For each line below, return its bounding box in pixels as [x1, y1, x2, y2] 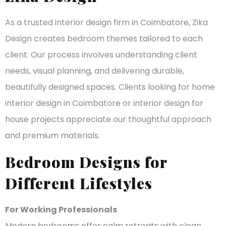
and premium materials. [5, 130, 100, 142]
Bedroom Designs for [5, 151, 167, 172]
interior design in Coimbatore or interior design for [5, 97, 203, 109]
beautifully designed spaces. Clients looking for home [5, 81, 215, 93]
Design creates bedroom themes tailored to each [5, 33, 203, 45]
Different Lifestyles [5, 173, 152, 193]
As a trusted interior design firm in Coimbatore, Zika [5, 17, 208, 29]
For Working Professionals [5, 203, 117, 215]
